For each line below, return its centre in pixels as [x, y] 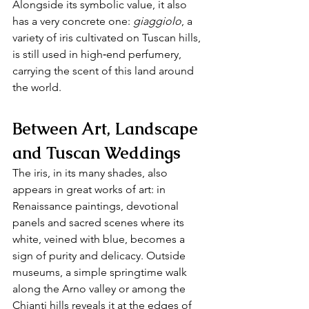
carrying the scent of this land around [104, 71]
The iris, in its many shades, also [91, 173]
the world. [37, 87]
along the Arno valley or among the [100, 289]
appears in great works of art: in [90, 189]
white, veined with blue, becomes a [100, 239]
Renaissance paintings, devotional [97, 206]
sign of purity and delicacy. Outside [100, 256]
